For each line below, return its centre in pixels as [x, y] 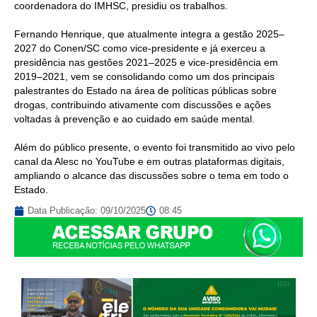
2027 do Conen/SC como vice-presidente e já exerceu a [140, 48]
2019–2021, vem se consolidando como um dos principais [144, 77]
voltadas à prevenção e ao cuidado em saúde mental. [134, 119]
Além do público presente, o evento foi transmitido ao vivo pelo [155, 148]
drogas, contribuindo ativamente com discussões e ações [143, 105]
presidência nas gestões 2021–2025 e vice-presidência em [146, 63]
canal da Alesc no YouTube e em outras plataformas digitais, [149, 162]
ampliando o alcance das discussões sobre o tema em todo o [151, 176]
